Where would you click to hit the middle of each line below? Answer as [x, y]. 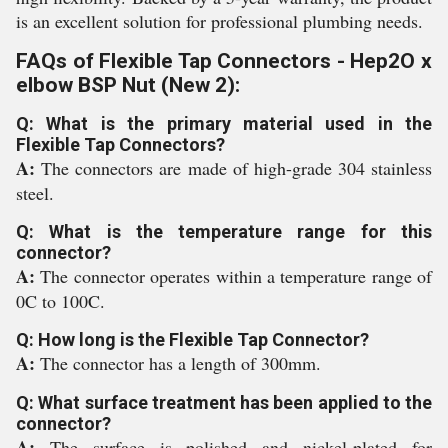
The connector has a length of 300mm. [180, 363]
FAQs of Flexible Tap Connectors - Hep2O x [224, 61]
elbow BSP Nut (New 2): [128, 85]
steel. [35, 193]
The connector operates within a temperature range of [236, 276]
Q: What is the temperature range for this [224, 231]
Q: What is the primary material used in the [224, 123]
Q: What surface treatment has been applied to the [224, 402]
